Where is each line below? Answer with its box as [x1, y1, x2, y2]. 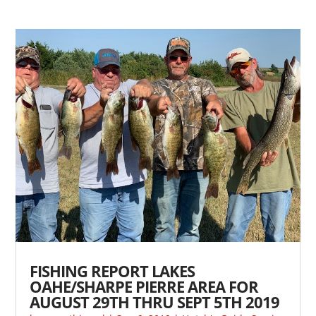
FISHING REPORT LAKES [30, 260, 195, 282]
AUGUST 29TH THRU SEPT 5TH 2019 [30, 291, 280, 313]
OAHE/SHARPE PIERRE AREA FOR [30, 276, 259, 298]
